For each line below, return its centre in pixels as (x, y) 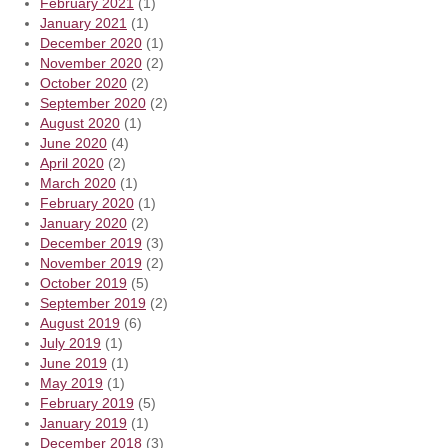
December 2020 (91, 42)
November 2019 (91, 262)
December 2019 (91, 242)
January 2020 (83, 222)
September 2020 (93, 102)
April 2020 (72, 162)
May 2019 (71, 382)
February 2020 (87, 202)
